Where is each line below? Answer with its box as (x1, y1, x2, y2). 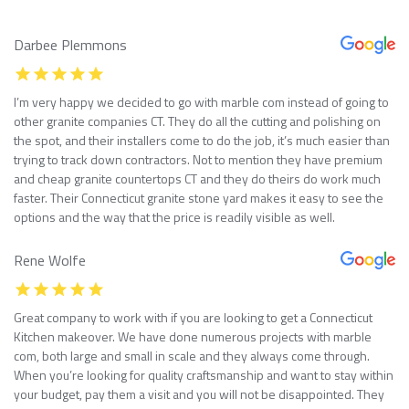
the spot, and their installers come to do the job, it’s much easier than (14, 130, 390, 150)
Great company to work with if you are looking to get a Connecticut (14, 307, 372, 327)
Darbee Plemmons (14, 33, 127, 56)
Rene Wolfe (14, 248, 86, 271)
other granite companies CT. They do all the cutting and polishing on (14, 110, 381, 131)
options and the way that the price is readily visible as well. (14, 206, 335, 226)
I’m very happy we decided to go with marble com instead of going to (14, 91, 389, 111)
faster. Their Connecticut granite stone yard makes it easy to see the (14, 187, 383, 207)
